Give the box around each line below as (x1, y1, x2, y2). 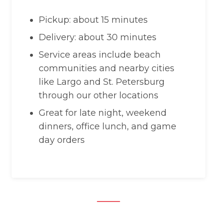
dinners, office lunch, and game (39, 121, 176, 132)
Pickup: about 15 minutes (39, 15, 148, 25)
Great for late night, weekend (39, 108, 167, 118)
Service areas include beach (39, 49, 161, 60)
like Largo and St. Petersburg (39, 77, 165, 87)
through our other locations (39, 90, 158, 101)
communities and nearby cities (39, 63, 174, 74)
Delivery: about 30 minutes (39, 32, 156, 43)
